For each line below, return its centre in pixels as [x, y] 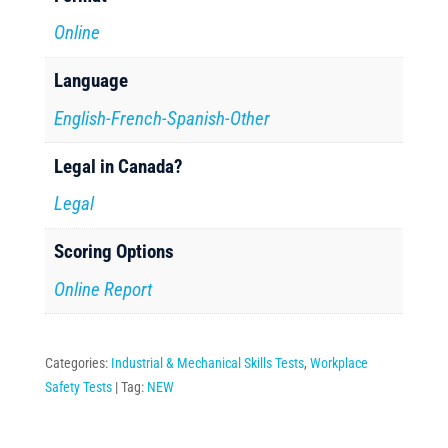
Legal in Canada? [119, 166]
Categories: [77, 362]
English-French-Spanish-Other [162, 118]
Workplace [338, 362]
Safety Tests [78, 386]
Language [91, 80]
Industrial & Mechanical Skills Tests [207, 362]
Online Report [103, 289]
